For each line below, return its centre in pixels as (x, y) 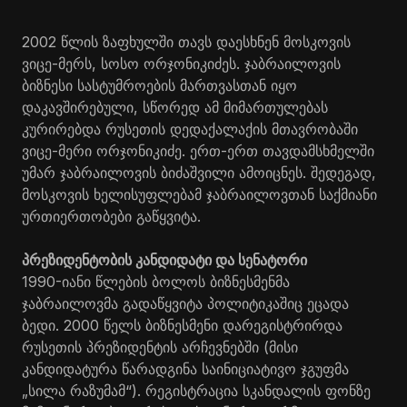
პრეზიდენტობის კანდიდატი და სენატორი (164, 259)
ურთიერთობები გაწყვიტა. (111, 216)
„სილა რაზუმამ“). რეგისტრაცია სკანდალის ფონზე (196, 390)
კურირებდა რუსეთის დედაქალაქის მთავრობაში (190, 129)
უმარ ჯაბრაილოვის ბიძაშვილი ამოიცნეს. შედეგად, (199, 172)
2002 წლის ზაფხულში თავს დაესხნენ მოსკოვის (186, 41)
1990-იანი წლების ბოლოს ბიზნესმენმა (156, 281)
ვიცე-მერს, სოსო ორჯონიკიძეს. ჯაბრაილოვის (181, 63)
